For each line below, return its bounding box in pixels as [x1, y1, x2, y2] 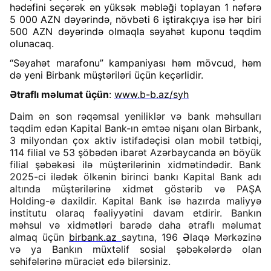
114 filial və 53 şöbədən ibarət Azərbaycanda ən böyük [10, 146, 261, 158]
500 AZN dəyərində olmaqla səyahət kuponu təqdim [10, 25, 261, 38]
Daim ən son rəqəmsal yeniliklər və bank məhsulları [10, 110, 261, 122]
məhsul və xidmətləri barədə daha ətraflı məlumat [10, 219, 261, 231]
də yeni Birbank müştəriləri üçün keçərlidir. [10, 69, 206, 81]
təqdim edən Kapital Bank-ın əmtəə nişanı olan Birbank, [10, 122, 261, 134]
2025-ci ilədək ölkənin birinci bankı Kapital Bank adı [10, 171, 261, 183]
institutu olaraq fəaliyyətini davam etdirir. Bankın [10, 207, 261, 219]
